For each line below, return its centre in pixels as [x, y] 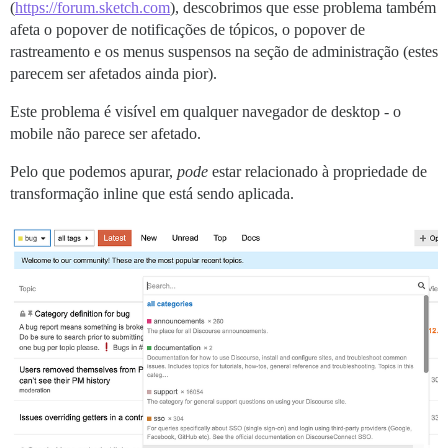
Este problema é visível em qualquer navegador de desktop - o [205, 111]
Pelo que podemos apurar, [93, 171]
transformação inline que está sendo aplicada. [152, 193]
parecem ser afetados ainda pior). [113, 73]
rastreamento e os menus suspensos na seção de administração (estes [224, 51]
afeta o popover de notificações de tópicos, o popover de [187, 29]
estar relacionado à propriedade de [317, 171]
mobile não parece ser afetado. [105, 133]
